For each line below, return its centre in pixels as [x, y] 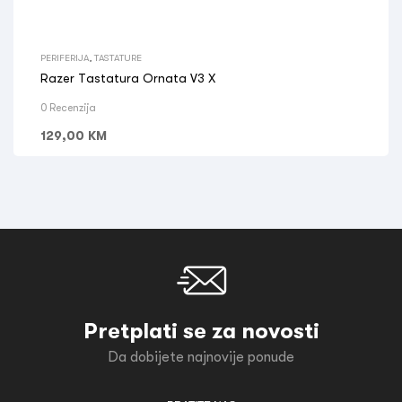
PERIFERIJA [65, 57]
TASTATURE [118, 57]
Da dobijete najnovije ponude [201, 357]
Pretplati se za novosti [201, 331]
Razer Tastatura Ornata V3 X [128, 78]
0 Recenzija [68, 108]
